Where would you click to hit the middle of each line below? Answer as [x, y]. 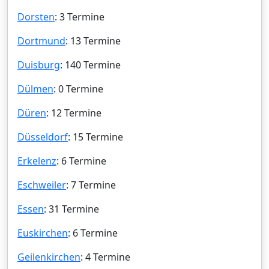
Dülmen [35, 89]
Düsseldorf [43, 137]
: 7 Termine [91, 185]
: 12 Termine [74, 113]
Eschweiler [42, 185]
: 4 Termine [105, 257]
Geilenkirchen [49, 257]
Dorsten [36, 17]
